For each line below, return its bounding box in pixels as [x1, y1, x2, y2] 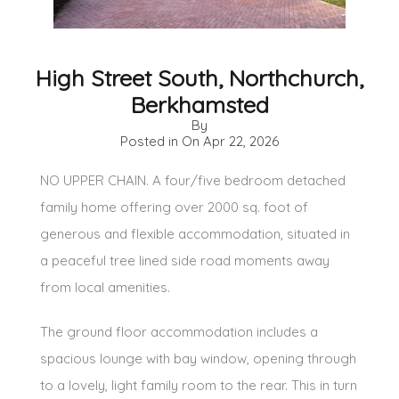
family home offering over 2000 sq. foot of [40, 198, 308, 216]
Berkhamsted [130, 89, 269, 118]
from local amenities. [40, 278, 170, 296]
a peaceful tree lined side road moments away [40, 251, 330, 269]
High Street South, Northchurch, [36, 62, 363, 92]
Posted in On [120, 132, 203, 150]
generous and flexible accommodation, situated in [40, 224, 350, 242]
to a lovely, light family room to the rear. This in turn [40, 376, 357, 394]
